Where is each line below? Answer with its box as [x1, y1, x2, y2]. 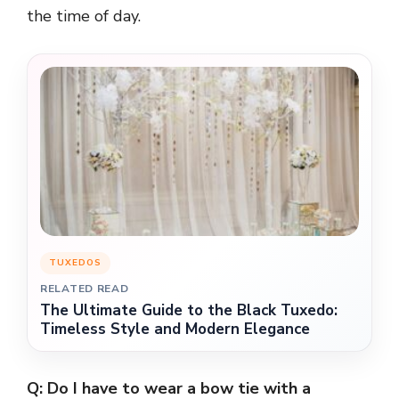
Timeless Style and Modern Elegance [40, 318, 310, 339]
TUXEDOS [49, 256, 102, 269]
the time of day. [27, 4, 141, 27]
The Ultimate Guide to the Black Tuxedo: [40, 299, 338, 321]
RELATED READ [40, 281, 129, 296]
